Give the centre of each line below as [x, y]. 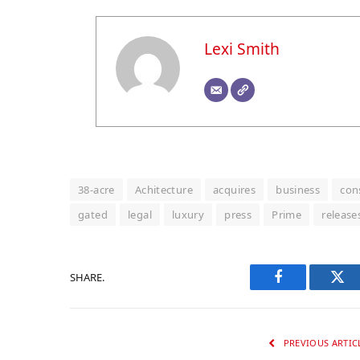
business [298, 190]
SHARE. [87, 277]
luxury [188, 215]
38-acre [96, 190]
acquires [235, 190]
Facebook [305, 289]
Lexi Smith [241, 49]
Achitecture [164, 190]
